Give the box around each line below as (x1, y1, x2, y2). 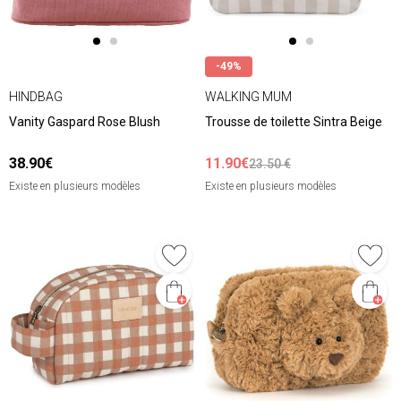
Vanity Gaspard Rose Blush (9, 115, 160, 130)
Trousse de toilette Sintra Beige (205, 115, 382, 130)
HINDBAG (9, 89, 63, 104)
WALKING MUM (205, 89, 292, 104)
